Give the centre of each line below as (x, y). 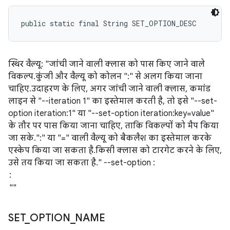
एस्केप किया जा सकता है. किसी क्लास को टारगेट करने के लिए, (115, 150)
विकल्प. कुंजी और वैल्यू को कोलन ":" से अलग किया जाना (105, 76)
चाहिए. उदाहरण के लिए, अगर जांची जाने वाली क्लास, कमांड (109, 89)
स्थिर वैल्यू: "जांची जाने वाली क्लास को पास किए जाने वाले (107, 64)
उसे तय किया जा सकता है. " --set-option (81, 163)
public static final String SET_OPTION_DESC (109, 23)
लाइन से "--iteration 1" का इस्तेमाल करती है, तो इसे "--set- (113, 101)
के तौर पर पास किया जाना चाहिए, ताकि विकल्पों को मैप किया (113, 126)
